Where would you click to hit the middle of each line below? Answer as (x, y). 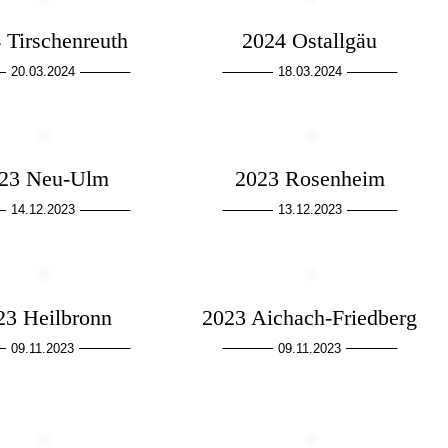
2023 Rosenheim (309, 179)
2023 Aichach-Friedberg (310, 317)
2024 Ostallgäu (310, 41)
